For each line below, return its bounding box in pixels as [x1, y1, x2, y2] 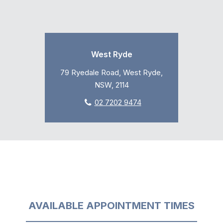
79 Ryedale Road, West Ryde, [60, 67, 163, 77]
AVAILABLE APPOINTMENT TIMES [28, 199, 195, 212]
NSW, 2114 [94, 80, 129, 90]
